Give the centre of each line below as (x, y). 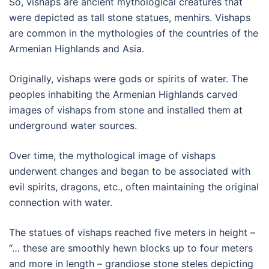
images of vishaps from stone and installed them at (126, 110)
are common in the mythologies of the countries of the (134, 33)
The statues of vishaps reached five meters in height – (132, 233)
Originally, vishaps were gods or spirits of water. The (128, 79)
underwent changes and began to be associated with (130, 171)
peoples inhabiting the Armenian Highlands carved (123, 95)
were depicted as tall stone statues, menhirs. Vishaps (130, 18)
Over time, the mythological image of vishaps (112, 156)
